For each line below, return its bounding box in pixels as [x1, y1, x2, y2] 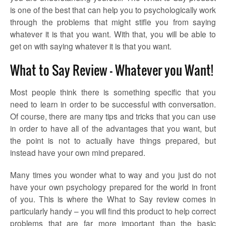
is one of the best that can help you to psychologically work [10, 4, 216, 15]
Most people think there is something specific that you [10, 86, 216, 97]
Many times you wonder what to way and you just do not [10, 169, 216, 180]
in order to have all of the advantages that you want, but [10, 123, 216, 134]
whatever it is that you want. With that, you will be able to [10, 28, 216, 39]
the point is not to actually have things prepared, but [10, 135, 216, 146]
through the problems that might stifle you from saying [10, 16, 216, 27]
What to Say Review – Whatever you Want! [10, 61, 213, 79]
